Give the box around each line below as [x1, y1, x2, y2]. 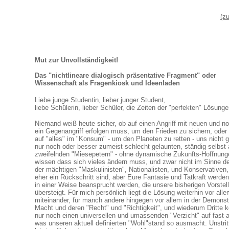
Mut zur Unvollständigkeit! [35, 56, 118, 64]
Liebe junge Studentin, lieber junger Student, [35, 96, 166, 104]
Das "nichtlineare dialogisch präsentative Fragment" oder [35, 72, 216, 79]
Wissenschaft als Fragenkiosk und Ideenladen [35, 79, 180, 87]
